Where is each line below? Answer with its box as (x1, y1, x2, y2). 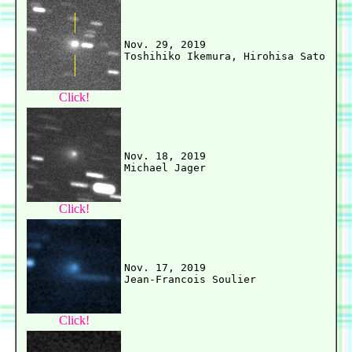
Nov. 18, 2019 (124, 150, 206, 163)
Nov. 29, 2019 (124, 38, 206, 51)
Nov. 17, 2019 (124, 262, 206, 274)
